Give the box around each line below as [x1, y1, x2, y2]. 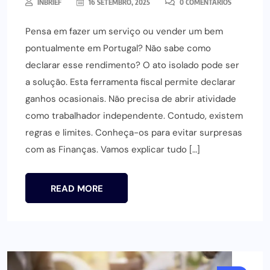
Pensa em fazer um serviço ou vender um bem [25, 25, 223, 37]
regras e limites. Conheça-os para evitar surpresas [25, 126, 242, 139]
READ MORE [50, 182, 103, 195]
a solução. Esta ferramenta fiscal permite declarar [25, 75, 236, 88]
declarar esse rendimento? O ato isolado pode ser [25, 58, 239, 71]
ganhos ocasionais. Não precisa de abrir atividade [25, 92, 236, 105]
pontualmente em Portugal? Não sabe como [25, 42, 211, 54]
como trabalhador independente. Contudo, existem [25, 109, 243, 122]
